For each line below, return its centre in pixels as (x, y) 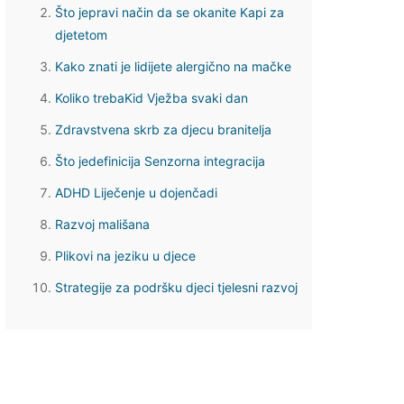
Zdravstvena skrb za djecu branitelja (163, 129)
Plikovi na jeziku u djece (125, 256)
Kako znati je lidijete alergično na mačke (173, 66)
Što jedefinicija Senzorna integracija (160, 161)
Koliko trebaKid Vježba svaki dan (151, 98)
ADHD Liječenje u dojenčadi (136, 193)
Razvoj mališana (102, 224)
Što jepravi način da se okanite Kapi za (170, 12)
